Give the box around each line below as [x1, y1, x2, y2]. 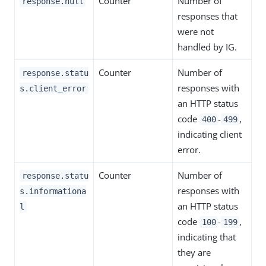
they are [178, 246, 211, 258]
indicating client [178, 128, 242, 140]
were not [178, 25, 214, 37]
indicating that [178, 230, 236, 243]
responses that [178, 9, 237, 22]
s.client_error [20, 83, 86, 93]
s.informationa [20, 186, 86, 196]
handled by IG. [178, 40, 237, 53]
